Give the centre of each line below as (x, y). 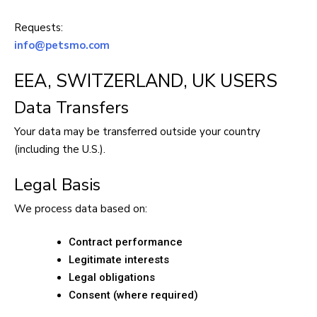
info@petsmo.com (62, 45)
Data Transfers (71, 108)
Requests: (39, 27)
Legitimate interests (119, 260)
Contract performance (126, 242)
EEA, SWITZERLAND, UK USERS (146, 81)
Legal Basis (57, 184)
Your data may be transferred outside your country (137, 132)
